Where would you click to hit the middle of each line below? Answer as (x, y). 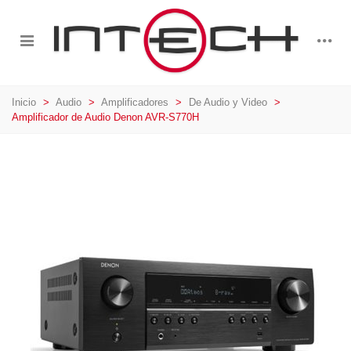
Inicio (24, 102)
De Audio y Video (228, 102)
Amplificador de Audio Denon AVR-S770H (105, 117)
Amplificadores (135, 102)
